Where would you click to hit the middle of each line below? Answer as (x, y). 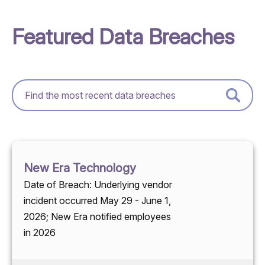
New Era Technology (80, 168)
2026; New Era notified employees (97, 217)
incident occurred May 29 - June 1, (97, 201)
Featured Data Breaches (123, 37)
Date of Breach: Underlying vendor (98, 185)
